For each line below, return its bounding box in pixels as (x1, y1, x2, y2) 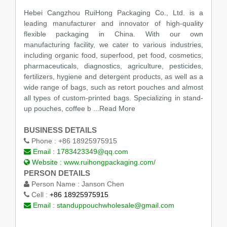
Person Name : (29, 179, 82, 188)
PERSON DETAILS (23, 168, 90, 177)
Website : (29, 158, 64, 166)
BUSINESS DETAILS (23, 125, 97, 134)
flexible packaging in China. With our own (23, 29, 204, 38)
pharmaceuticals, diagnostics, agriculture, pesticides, (23, 61, 204, 70)
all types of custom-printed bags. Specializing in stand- (23, 93, 204, 102)
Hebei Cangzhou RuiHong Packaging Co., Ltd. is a (23, 8, 204, 17)
